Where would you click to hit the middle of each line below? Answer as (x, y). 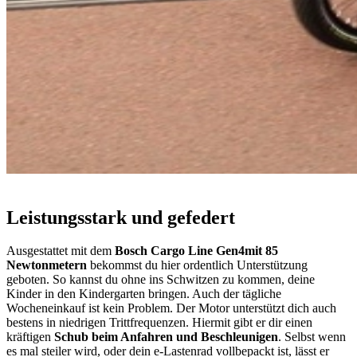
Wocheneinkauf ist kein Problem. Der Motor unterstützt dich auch (171, 308)
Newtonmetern (47, 265)
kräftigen (29, 337)
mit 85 (261, 251)
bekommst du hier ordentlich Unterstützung (197, 265)
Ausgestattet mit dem (61, 251)
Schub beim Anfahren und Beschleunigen (165, 337)
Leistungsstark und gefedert (121, 217)
